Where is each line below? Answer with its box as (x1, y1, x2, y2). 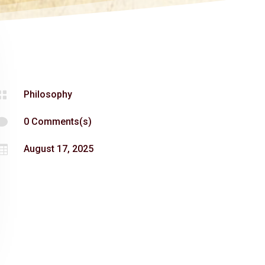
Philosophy (24, 88, 73, 100)
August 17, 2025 (24, 143, 94, 154)
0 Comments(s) (24, 115, 92, 127)
